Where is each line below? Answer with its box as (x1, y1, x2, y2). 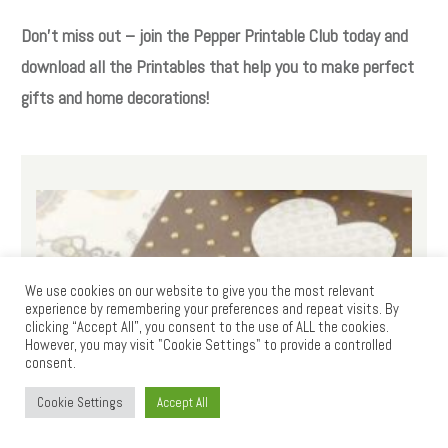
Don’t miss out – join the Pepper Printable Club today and (21, 24, 408, 48)
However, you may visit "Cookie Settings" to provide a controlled (25, 336, 392, 354)
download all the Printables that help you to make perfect (21, 55, 414, 79)
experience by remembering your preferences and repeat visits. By (25, 300, 399, 318)
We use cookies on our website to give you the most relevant (25, 282, 375, 300)
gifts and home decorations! (21, 86, 209, 110)
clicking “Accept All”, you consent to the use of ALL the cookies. (25, 318, 389, 336)
